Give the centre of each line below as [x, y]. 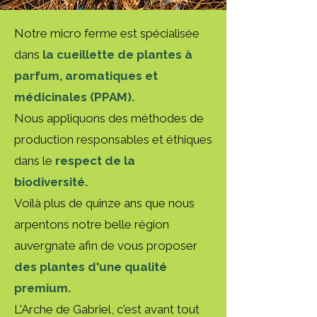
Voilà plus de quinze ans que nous [104, 203]
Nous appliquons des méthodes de [109, 118]
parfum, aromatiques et [86, 76]
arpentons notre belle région [92, 224]
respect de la [95, 161]
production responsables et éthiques [113, 139]
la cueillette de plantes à [117, 54]
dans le [35, 161]
